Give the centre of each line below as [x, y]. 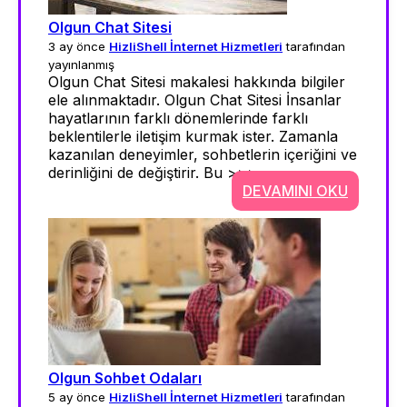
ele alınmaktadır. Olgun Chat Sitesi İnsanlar [195, 100]
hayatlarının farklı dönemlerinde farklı [178, 118]
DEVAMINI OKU [295, 191]
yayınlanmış [81, 65]
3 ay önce [79, 46]
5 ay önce [79, 397]
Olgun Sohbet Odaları [125, 378]
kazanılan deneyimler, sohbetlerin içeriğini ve [203, 154]
